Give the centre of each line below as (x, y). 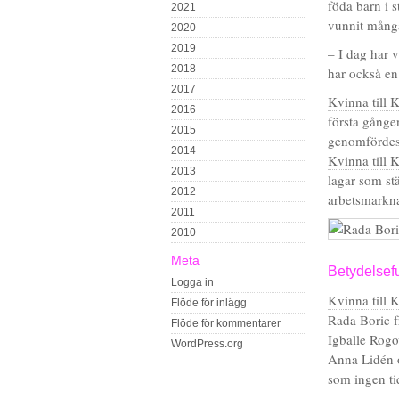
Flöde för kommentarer (226, 323)
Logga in (192, 282)
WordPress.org (207, 344)
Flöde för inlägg (209, 303)
